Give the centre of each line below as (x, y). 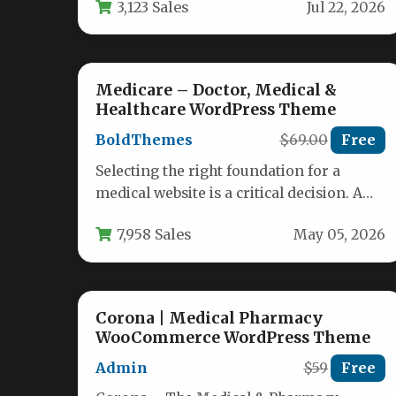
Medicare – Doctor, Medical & (217, 91)
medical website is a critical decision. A (229, 193)
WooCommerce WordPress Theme (233, 337)
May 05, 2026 (339, 234)
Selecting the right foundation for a (218, 171)
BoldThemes (145, 140)
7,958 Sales (155, 234)
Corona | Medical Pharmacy (209, 318)
